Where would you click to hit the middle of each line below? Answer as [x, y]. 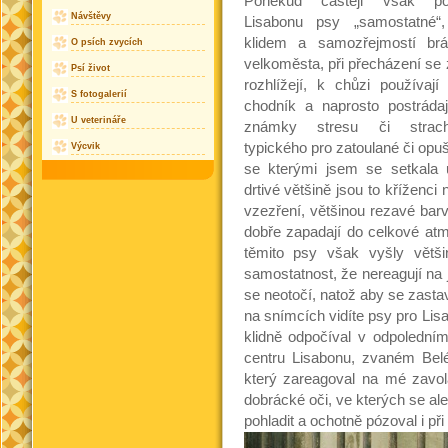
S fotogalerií [98, 94]
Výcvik [85, 146]
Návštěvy [90, 16]
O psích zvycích [106, 42]
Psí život [90, 68]
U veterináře [98, 120]
